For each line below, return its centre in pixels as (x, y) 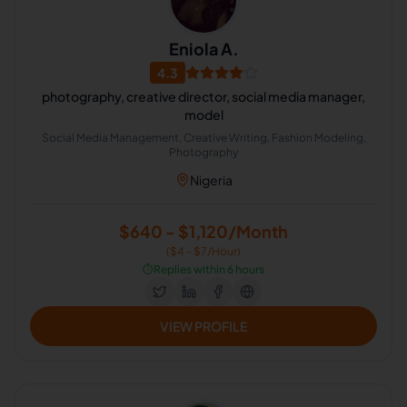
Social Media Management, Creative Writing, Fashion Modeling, (203, 138)
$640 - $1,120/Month (203, 231)
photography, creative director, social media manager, (203, 96)
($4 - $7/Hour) (203, 251)
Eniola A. (203, 49)
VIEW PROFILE (203, 326)
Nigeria (211, 180)
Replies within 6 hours (209, 269)
